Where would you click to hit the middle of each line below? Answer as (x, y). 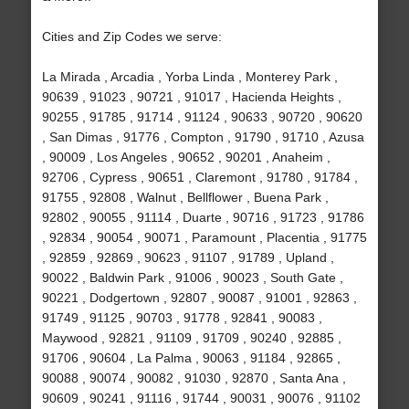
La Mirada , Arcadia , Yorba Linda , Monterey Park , (189, 77)
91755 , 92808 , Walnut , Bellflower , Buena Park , (185, 198)
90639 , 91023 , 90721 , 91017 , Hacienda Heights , (191, 97)
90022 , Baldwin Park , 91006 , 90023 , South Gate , (192, 278)
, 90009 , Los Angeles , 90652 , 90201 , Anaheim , (186, 157)
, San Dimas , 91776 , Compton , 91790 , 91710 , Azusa (203, 137)
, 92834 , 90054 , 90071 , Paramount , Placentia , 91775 (204, 238)
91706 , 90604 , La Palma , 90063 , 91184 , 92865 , (191, 358)
